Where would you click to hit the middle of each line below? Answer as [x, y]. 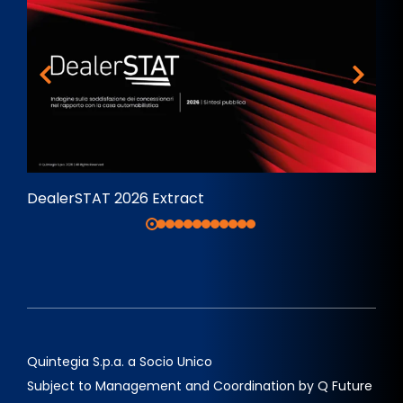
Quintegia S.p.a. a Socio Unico [120, 361]
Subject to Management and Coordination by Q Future [200, 385]
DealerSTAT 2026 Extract [116, 198]
